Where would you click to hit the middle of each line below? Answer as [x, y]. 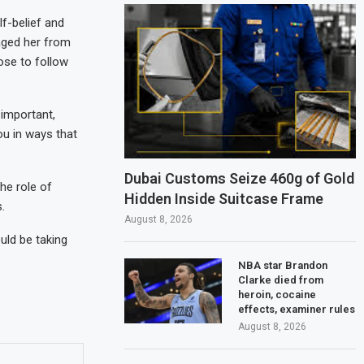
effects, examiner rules [297, 309]
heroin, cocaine [277, 294]
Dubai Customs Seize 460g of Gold [240, 178]
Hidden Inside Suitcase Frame [224, 198]
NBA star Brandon [283, 265]
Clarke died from [281, 279]
